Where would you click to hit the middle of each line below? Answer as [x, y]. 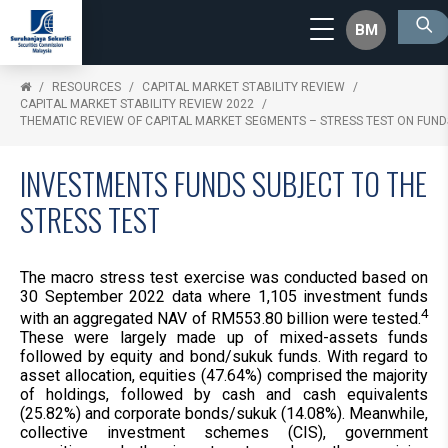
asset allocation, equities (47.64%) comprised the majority [224, 376]
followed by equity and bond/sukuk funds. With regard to [224, 357]
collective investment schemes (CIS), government [224, 433]
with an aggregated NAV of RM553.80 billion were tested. [220, 319]
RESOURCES [86, 87]
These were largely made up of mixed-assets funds [224, 338]
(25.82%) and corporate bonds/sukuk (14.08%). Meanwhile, [224, 414]
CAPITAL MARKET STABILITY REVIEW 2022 [137, 104]
